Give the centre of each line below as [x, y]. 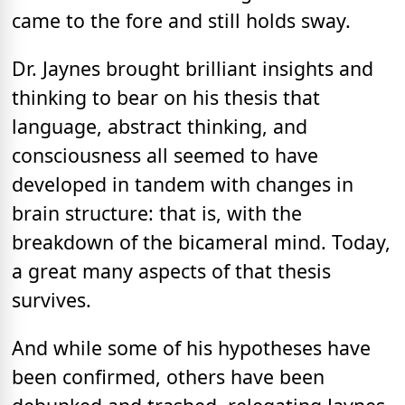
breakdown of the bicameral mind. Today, [201, 241]
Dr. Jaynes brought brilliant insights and [193, 68]
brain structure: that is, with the [157, 212]
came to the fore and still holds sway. [181, 20]
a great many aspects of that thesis [171, 270]
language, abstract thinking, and [160, 126]
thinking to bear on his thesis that [166, 97]
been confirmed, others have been [168, 377]
